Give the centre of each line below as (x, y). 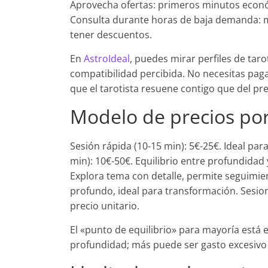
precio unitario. (105, 206)
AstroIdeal (107, 59)
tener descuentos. (111, 35)
